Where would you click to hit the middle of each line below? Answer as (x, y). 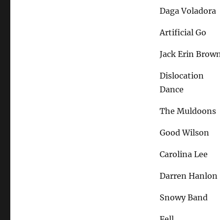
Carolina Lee (184, 154)
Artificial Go (183, 32)
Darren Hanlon (189, 176)
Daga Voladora (188, 11)
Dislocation (182, 75)
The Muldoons (188, 111)
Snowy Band (184, 197)
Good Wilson (185, 132)
